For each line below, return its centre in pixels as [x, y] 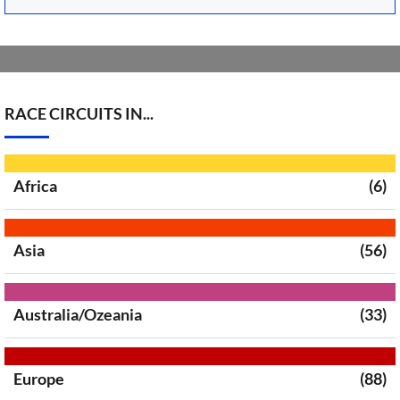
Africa [35, 186]
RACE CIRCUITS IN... [79, 113]
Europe [39, 379]
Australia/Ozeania [78, 314]
